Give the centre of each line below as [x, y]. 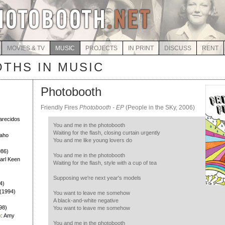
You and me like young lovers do [93, 140]
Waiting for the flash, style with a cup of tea [105, 163]
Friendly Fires [60, 107]
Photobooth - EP [102, 107]
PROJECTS [101, 48]
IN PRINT [141, 48]
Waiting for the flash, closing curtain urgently [107, 133]
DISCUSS [178, 48]
